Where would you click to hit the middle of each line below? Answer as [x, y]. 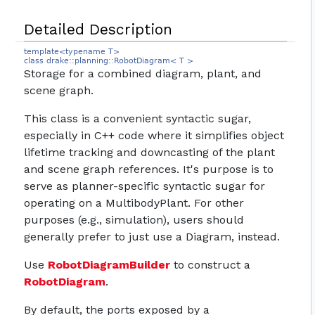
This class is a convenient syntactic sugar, [138, 119]
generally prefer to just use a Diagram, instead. [152, 237]
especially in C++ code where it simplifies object [154, 136]
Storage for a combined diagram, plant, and [143, 74]
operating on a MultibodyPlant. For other [134, 203]
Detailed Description [98, 30]
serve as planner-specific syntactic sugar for [145, 186]
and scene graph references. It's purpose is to [149, 169]
